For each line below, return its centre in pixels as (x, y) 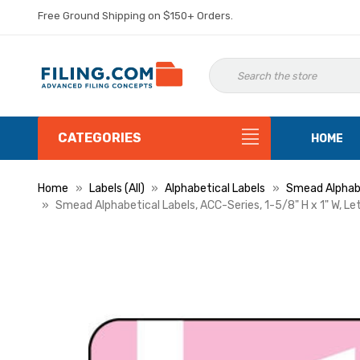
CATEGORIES (100, 138)
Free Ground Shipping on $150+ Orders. (135, 16)
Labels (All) (117, 188)
